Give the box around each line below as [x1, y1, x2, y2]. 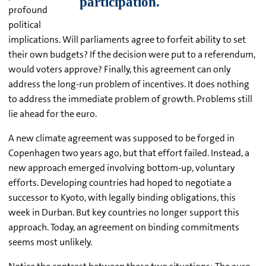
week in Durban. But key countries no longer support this [8, 206, 239, 219]
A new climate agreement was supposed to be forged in [8, 132, 235, 145]
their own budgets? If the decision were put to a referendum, [8, 48, 255, 61]
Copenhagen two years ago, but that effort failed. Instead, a [8, 147, 249, 160]
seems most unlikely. [8, 236, 92, 249]
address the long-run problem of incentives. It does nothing [8, 78, 249, 91]
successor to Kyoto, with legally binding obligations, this [8, 191, 236, 204]
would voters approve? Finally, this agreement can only [8, 63, 231, 76]
